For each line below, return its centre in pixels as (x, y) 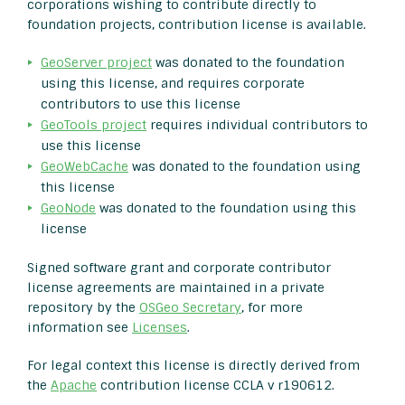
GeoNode (68, 208)
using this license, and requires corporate (173, 84)
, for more (272, 308)
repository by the (83, 308)
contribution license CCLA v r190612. (216, 386)
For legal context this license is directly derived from (193, 366)
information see (80, 328)
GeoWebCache (85, 167)
